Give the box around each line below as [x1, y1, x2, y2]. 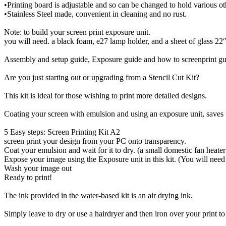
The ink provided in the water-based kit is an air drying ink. [4, 191, 193, 200]
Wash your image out [4, 164, 72, 173]
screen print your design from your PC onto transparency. [4, 137, 186, 146]
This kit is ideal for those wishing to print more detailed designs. [4, 91, 207, 100]
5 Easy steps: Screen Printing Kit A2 [4, 128, 120, 137]
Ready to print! [4, 173, 52, 182]
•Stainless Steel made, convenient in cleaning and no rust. [4, 10, 187, 19]
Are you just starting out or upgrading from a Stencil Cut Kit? [4, 73, 199, 82]
